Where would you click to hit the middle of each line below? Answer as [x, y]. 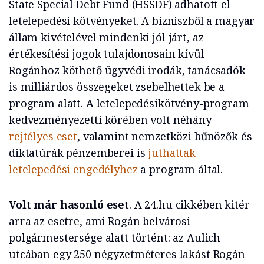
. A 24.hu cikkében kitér [189, 205]
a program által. [180, 169]
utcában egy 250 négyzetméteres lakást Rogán [127, 254]
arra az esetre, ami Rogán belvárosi [100, 221]
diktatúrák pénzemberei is [79, 153]
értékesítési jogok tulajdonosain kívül [107, 54]
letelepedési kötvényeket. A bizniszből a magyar [132, 21]
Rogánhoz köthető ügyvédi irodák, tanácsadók [127, 70]
